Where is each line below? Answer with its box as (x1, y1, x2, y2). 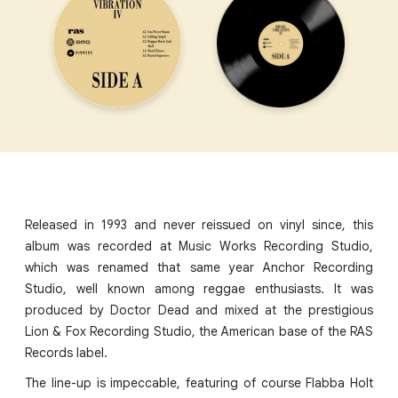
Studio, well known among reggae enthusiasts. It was (25, 281, 373, 298)
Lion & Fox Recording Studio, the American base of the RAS (25, 323, 373, 340)
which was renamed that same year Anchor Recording (25, 259, 373, 276)
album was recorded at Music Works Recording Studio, (25, 238, 373, 255)
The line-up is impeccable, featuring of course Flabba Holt (25, 375, 373, 392)
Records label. (25, 345, 107, 362)
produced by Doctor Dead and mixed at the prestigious (25, 302, 373, 319)
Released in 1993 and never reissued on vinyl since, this (25, 217, 373, 234)
